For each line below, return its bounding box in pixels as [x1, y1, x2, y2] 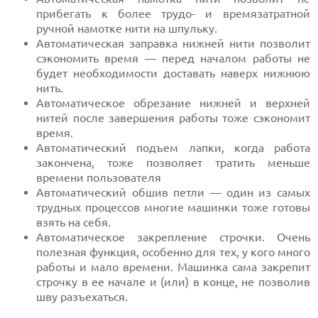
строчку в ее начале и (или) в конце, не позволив [36, 275, 310, 289]
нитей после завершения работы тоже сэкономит [36, 111, 310, 125]
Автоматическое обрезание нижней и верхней [36, 97, 310, 110]
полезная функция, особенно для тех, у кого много [36, 246, 310, 259]
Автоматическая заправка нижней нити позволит [36, 37, 310, 50]
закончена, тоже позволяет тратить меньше [36, 156, 310, 170]
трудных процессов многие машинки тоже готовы [36, 201, 310, 214]
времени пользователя [36, 171, 162, 185]
